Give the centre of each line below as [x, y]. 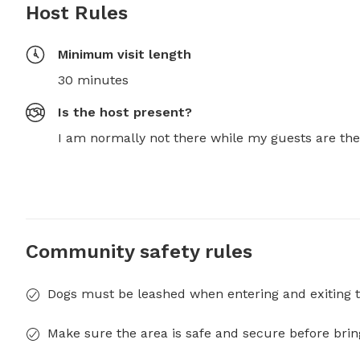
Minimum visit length [125, 55]
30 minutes [93, 80]
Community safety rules [139, 252]
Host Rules [77, 13]
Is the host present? [125, 112]
